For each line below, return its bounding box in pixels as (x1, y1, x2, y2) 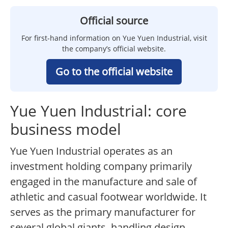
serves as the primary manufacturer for (10, 205, 195, 219)
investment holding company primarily (10, 159, 192, 174)
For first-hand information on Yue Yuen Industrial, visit (21, 33, 207, 43)
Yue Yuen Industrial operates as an (10, 144, 173, 158)
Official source (80, 14, 148, 28)
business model (10, 119, 121, 140)
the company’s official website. (62, 44, 166, 54)
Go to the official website (55, 65, 173, 79)
